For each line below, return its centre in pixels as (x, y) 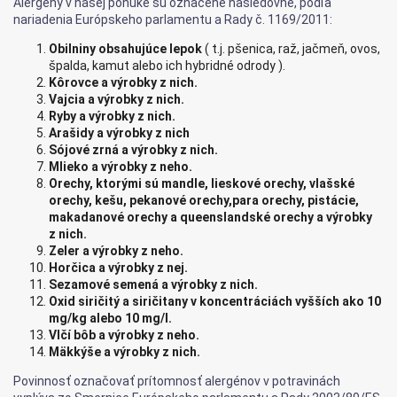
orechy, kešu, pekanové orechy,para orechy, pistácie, (204, 200)
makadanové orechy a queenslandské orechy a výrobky (210, 217)
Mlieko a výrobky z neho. (121, 167)
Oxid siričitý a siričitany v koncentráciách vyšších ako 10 (215, 301)
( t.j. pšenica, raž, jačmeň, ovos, (291, 49)
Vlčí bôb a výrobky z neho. (124, 335)
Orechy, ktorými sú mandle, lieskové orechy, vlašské (202, 183)
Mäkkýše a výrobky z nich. (125, 352)
